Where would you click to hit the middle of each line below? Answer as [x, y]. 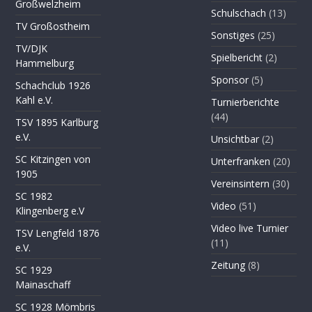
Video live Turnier [250, 228]
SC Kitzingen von [53, 159]
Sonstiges [233, 36]
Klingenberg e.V [50, 211]
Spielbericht [237, 58]
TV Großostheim [53, 26]
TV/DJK [32, 49]
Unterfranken [241, 162]
